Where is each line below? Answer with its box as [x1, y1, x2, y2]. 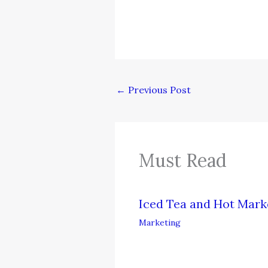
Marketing [139, 217, 181, 229]
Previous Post [126, 83, 191, 96]
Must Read [139, 149, 227, 172]
